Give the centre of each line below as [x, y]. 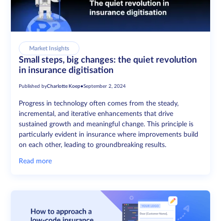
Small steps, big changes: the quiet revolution [108, 60]
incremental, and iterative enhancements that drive [96, 114]
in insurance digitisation [66, 71]
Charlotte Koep [64, 87]
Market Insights [49, 49]
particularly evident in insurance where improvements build [109, 135]
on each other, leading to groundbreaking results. [93, 145]
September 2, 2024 [105, 87]
